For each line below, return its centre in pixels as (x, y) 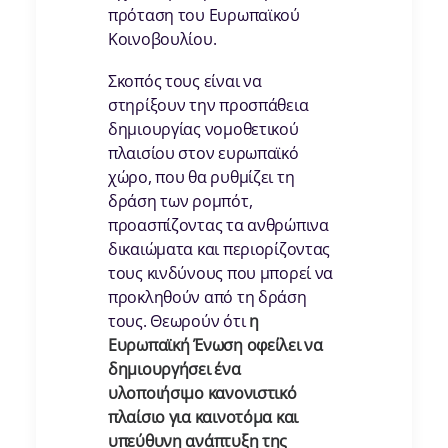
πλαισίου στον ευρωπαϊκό (203, 153)
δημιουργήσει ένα (174, 369)
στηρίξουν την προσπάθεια (208, 105)
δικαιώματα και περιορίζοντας (219, 249)
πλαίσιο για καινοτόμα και (203, 417)
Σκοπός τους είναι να (185, 81)
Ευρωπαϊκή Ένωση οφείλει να (215, 345)
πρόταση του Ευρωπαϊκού (204, 15)
